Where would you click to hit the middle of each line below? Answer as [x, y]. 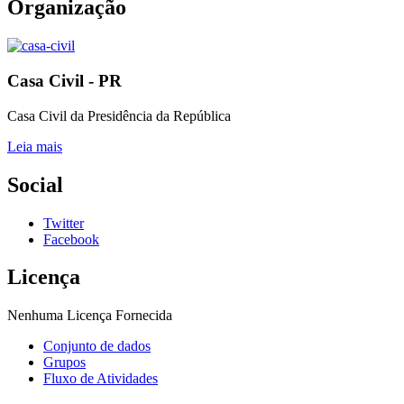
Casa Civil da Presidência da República [119, 115]
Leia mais [35, 146]
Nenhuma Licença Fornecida [90, 316]
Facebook [71, 239]
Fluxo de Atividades [101, 379]
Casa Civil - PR [64, 80]
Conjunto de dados [97, 346]
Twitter [64, 223]
